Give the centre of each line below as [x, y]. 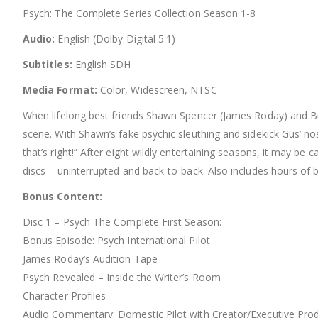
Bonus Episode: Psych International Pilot [116, 241]
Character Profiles [65, 296]
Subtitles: [48, 65]
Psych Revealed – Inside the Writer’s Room [122, 278]
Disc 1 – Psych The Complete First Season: [122, 222]
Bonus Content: [62, 197]
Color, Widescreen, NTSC [157, 90]
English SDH [102, 65]
